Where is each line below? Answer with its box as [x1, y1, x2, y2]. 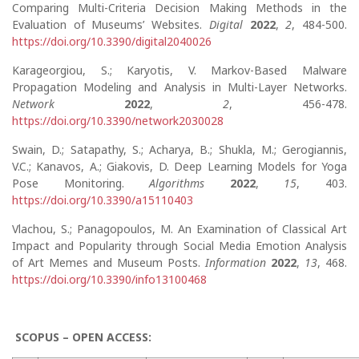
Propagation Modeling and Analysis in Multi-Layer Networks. [12, 79, 347, 95]
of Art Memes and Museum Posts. [12, 255, 205, 270]
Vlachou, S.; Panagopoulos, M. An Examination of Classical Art [12, 221, 347, 236]
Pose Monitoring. [12, 175, 150, 191]
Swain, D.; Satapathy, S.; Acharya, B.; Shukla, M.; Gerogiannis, [12, 142, 347, 157]
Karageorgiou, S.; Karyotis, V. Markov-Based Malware [12, 63, 347, 78]
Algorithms [149, 175, 205, 191]
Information [205, 255, 266, 270]
